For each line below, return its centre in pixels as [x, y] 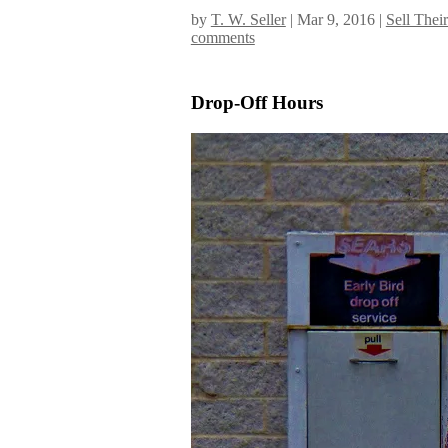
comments [222, 37]
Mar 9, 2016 [335, 19]
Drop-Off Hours [256, 102]
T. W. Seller [248, 19]
